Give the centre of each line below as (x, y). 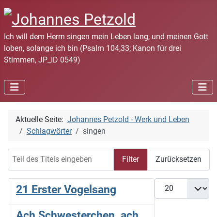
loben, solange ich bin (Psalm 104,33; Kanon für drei (93, 48)
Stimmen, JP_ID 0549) (42, 60)
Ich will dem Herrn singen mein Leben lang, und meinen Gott (106, 36)
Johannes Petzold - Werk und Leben (128, 119)
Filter (131, 159)
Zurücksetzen (178, 159)
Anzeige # (171, 183)
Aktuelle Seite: (41, 119)
